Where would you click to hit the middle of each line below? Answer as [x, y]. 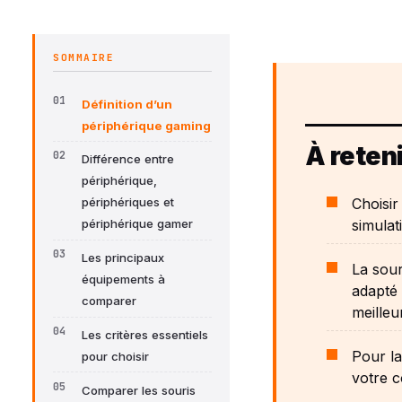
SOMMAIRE [84, 57]
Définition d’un [127, 104]
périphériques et [128, 202]
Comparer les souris [139, 390]
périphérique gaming [146, 125]
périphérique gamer [137, 224]
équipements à [123, 280]
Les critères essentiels [145, 335]
